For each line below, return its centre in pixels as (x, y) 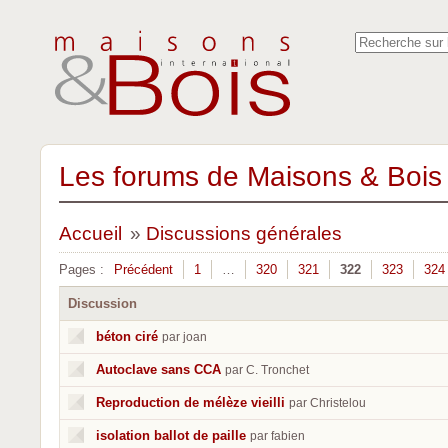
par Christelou (327, 403)
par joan (184, 337)
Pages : (81, 269)
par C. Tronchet (267, 370)
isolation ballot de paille (171, 435)
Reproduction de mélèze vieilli (190, 402)
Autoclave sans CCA (158, 369)
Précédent (143, 269)
